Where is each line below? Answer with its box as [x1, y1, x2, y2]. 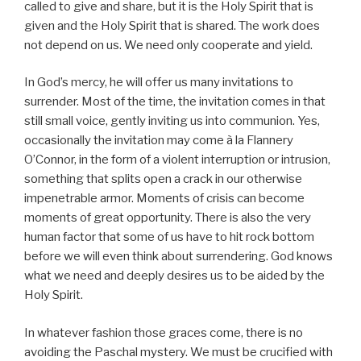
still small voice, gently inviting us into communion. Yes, [24, 114, 320, 129]
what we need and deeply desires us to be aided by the [24, 268, 325, 284]
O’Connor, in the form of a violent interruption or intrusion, [24, 152, 330, 168]
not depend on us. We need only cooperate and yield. [24, 37, 313, 52]
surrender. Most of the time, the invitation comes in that [24, 94, 326, 110]
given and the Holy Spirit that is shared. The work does [24, 18, 320, 33]
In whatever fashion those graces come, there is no [24, 325, 303, 340]
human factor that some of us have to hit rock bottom [24, 230, 314, 245]
